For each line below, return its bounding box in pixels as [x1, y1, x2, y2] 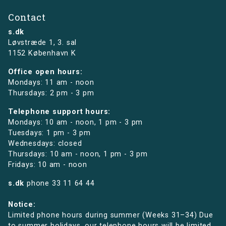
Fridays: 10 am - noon [8, 160, 87, 169]
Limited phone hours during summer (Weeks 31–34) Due [8, 211, 213, 220]
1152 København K [8, 49, 76, 58]
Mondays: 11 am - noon [8, 78, 94, 87]
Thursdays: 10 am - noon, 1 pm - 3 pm [8, 150, 148, 159]
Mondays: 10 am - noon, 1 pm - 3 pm [8, 118, 143, 127]
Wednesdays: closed [8, 139, 82, 148]
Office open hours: [8, 68, 83, 77]
